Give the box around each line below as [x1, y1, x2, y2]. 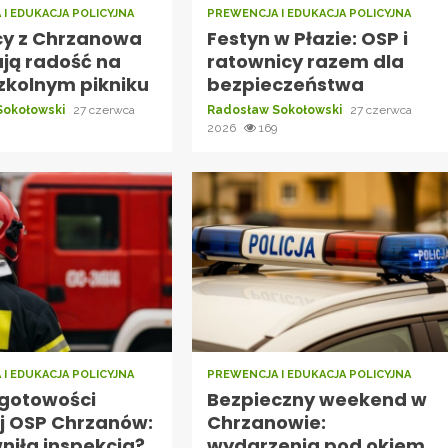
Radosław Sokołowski [206, 102, 345, 117]
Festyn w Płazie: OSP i [206, 25, 408, 51]
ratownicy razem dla [206, 48, 404, 74]
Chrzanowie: [206, 409, 326, 435]
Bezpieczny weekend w [206, 386, 427, 412]
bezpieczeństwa [206, 71, 364, 97]
